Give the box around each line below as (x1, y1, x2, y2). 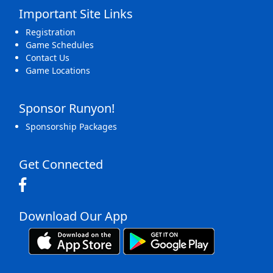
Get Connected (19, 156, 103, 173)
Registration (26, 26, 76, 38)
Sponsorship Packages (26, 121, 117, 133)
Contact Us (26, 52, 69, 64)
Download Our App (19, 208, 127, 225)
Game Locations (26, 65, 90, 77)
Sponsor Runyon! (19, 100, 115, 117)
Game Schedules (26, 39, 94, 51)
